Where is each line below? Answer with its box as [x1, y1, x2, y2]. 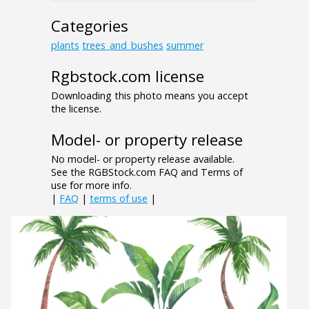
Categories [51, 15, 128, 37]
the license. [51, 102, 101, 116]
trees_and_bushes [82, 39, 163, 52]
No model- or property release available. [51, 152, 235, 166]
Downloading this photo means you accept [51, 89, 248, 103]
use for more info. [51, 179, 132, 192]
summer [166, 39, 203, 52]
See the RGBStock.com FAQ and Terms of [51, 166, 243, 179]
